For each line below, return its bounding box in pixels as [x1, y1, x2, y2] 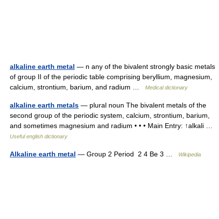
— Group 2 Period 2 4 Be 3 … [76, 150, 178, 158]
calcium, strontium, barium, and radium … [10, 83, 145, 91]
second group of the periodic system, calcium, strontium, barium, [10, 111, 210, 119]
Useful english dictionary [10, 133, 67, 139]
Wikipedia [178, 152, 201, 157]
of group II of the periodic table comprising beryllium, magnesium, [10, 73, 212, 81]
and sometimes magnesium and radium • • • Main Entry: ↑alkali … [10, 122, 217, 130]
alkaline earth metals [10, 101, 79, 109]
